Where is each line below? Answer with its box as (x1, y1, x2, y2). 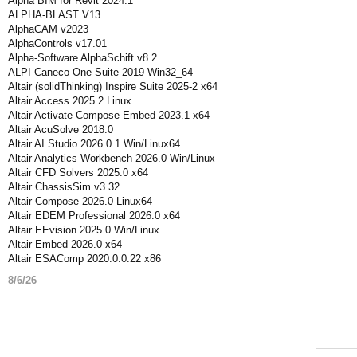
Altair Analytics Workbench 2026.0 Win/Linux (8, 152, 215, 164)
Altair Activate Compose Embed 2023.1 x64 (8, 109, 210, 121)
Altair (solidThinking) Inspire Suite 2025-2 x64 (8, 80, 218, 92)
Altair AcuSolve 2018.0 (8, 124, 113, 135)
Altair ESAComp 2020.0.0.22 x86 (8, 253, 161, 265)
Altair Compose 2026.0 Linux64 (8, 195, 152, 207)
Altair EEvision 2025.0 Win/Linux (8, 224, 159, 236)
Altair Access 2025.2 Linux (8, 95, 131, 107)
